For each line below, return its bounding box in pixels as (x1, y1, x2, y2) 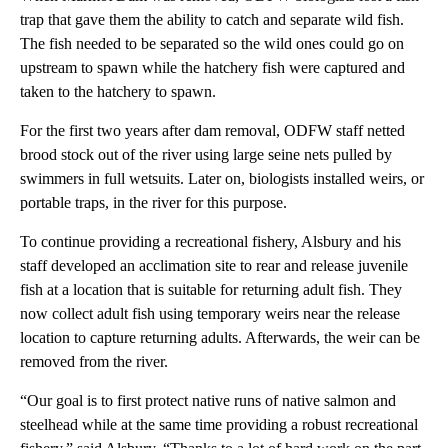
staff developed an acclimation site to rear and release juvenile (20, 257, 408, 275)
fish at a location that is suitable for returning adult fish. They (20, 281, 402, 299)
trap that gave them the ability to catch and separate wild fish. (20, 11, 404, 29)
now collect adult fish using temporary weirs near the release (20, 305, 400, 323)
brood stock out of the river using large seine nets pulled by (20, 146, 392, 164)
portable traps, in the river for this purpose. (20, 194, 287, 212)
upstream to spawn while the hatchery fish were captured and (20, 59, 405, 77)
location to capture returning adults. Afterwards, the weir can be (20, 329, 420, 347)
